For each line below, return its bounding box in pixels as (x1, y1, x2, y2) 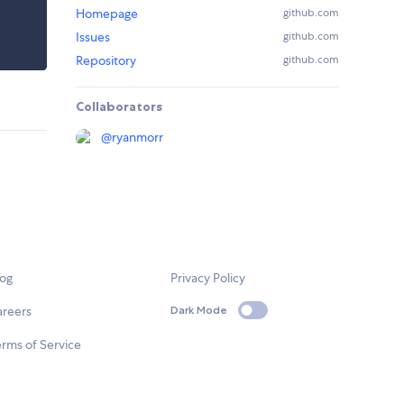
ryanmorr (112, 129, 163, 146)
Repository (76, 52, 136, 69)
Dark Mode (170, 303, 228, 317)
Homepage (76, 5, 138, 23)
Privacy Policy (170, 270, 246, 287)
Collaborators (76, 98, 162, 115)
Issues (76, 29, 110, 46)
